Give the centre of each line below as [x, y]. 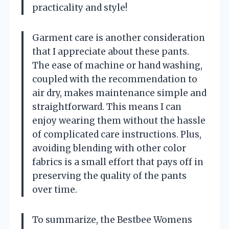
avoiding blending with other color [109, 148]
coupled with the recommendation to [115, 79]
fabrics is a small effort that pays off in [118, 162]
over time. [55, 190]
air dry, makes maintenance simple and [119, 93]
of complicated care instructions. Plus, [117, 135]
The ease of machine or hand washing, [117, 66]
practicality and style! [80, 8]
